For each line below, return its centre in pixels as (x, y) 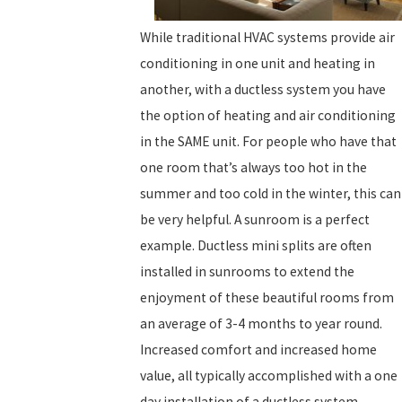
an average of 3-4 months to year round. (261, 324)
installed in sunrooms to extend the (247, 272)
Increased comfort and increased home (258, 350)
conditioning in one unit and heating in (258, 64)
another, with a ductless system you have (263, 90)
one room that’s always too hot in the (253, 168)
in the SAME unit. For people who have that (268, 142)
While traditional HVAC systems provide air (267, 38)
